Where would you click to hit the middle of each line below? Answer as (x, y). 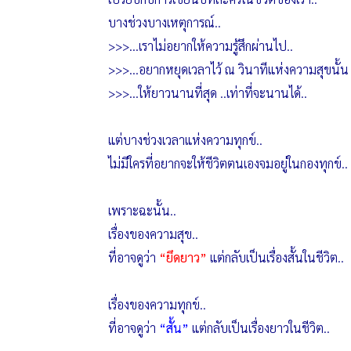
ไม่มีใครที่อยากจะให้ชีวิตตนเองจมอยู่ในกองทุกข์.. (228, 163)
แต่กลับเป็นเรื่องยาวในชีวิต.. (259, 328)
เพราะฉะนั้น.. (142, 210)
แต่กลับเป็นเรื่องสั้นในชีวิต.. (277, 257)
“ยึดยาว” (184, 257)
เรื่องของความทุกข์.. (157, 304)
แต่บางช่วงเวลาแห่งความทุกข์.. (185, 140)
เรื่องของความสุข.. (153, 234)
